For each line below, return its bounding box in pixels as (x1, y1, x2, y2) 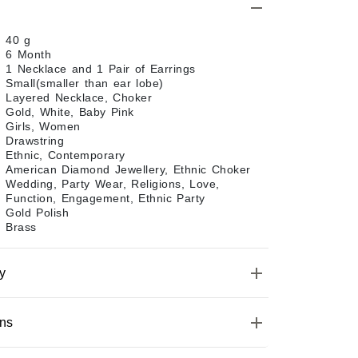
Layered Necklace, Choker (6, 90, 152, 104)
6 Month (6, 47, 51, 61)
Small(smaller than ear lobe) (6, 76, 164, 89)
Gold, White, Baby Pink (6, 105, 134, 118)
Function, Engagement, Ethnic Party (6, 191, 205, 205)
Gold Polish (6, 205, 69, 219)
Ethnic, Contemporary (6, 148, 125, 161)
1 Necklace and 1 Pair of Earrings (6, 62, 196, 75)
